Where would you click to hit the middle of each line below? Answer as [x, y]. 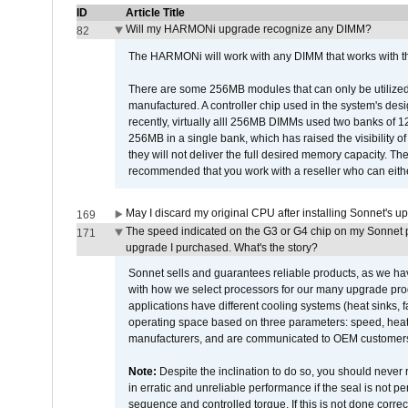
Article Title [155, 13]
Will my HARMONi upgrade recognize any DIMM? [248, 29]
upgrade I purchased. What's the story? [221, 248]
